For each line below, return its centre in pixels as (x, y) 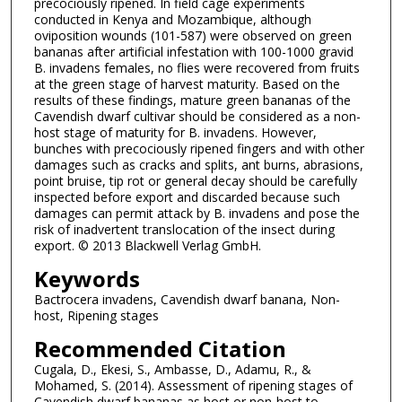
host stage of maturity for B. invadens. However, (175, 133)
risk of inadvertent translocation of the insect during (184, 230)
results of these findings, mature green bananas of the (192, 100)
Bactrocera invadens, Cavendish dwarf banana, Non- (187, 299)
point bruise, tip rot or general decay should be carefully (195, 181)
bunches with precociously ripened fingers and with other (199, 149)
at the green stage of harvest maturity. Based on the (187, 84)
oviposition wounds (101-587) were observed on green (192, 36)
